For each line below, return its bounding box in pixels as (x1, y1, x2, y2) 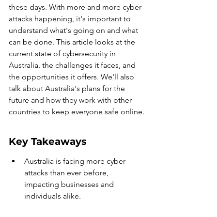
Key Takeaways (9, 136, 87, 147)
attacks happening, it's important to (9, 14, 133, 23)
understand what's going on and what (9, 26, 140, 35)
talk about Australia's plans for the (9, 84, 127, 93)
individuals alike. (24, 191, 81, 201)
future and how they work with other (9, 95, 134, 105)
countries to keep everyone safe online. (9, 107, 144, 116)
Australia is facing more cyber (24, 156, 127, 166)
